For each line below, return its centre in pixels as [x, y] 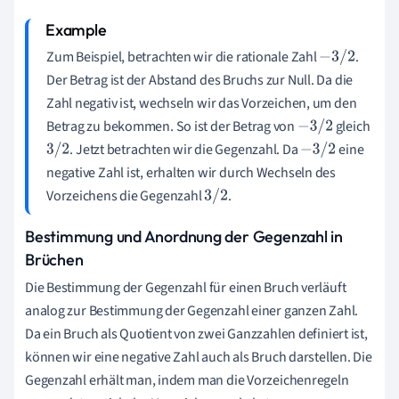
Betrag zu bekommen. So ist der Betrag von [172, 126]
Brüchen [54, 259]
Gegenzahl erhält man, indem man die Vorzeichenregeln [187, 380]
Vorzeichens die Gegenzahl [126, 195]
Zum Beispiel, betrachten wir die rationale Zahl [183, 57]
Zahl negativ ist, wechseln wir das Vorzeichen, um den [202, 103]
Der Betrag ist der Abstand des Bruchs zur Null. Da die [200, 80]
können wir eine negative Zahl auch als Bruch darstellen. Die [199, 357]
